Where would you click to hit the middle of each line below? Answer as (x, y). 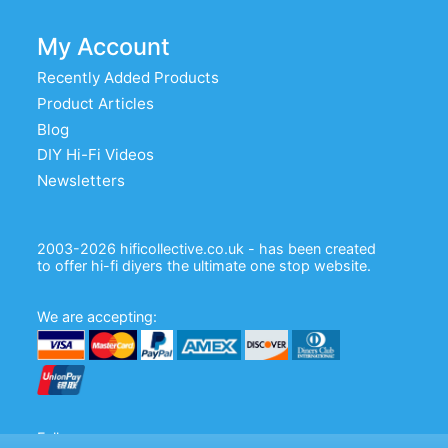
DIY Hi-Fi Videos (96, 155)
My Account (104, 47)
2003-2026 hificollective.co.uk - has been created (207, 249)
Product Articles (96, 103)
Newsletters (81, 180)
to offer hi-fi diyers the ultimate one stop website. (204, 266)
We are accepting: (97, 317)
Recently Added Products (128, 78)
